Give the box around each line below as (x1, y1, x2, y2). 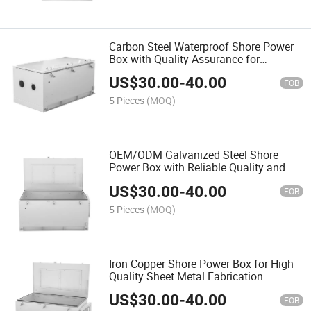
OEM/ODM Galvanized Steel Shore (109, 147, 279, 163)
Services (109, 280, 151, 296)
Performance (109, 64, 173, 80)
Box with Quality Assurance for (109, 51, 260, 67)
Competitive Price (109, 172, 195, 188)
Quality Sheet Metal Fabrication (109, 268, 264, 284)
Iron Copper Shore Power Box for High (109, 255, 294, 271)
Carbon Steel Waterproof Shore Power (109, 39, 294, 55)
